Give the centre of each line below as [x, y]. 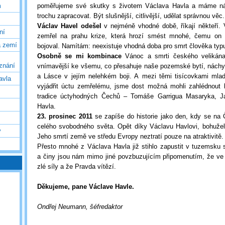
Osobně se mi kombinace [80, 56]
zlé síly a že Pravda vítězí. [77, 166]
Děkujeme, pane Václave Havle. [86, 187]
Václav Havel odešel [69, 26]
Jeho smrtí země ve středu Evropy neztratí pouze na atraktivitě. [130, 136]
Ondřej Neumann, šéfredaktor [80, 207]
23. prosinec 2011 [65, 116]
